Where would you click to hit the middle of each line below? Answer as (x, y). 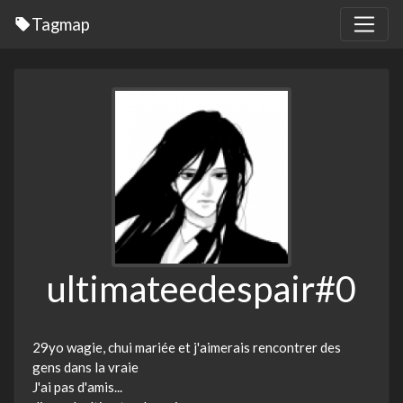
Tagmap (61, 24)
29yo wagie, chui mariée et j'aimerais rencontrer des (187, 348)
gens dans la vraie (85, 367)
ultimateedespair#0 (201, 289)
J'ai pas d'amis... (77, 387)
